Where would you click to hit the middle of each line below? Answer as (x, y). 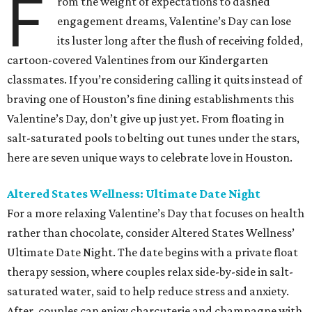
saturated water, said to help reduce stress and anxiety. (148, 291)
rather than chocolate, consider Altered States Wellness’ (151, 232)
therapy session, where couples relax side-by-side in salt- (150, 271)
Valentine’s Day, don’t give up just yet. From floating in (146, 118)
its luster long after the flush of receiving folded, (180, 40)
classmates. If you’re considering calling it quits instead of (155, 79)
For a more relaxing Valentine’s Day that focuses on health (156, 213)
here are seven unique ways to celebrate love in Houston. (150, 157)
